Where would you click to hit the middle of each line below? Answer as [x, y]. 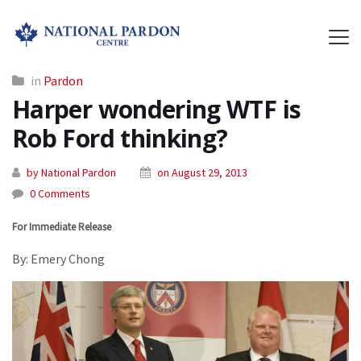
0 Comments [60, 193]
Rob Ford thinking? [120, 138]
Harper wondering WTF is [157, 109]
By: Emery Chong [58, 259]
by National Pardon [71, 172]
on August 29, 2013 [202, 172]
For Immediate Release [62, 227]
